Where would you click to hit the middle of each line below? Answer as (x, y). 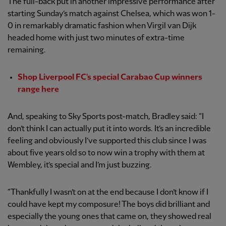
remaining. (27, 50)
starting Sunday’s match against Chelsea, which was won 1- (111, 14)
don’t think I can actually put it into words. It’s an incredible (109, 129)
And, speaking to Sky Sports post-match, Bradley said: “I (106, 117)
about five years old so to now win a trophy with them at (106, 153)
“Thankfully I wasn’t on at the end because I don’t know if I (108, 193)
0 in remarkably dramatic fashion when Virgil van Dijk (102, 26)
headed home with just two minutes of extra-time (96, 38)
